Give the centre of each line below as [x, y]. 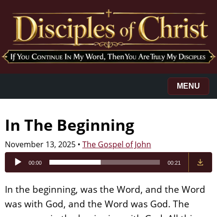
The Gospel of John [117, 144]
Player [16, 168]
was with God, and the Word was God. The [97, 203]
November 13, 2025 [40, 144]
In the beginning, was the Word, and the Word [105, 189]
